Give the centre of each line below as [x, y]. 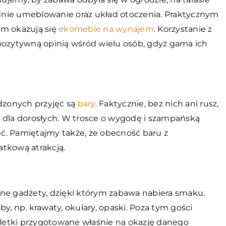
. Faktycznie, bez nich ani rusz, [157, 104]
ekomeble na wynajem [106, 29]
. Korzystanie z [183, 29]
